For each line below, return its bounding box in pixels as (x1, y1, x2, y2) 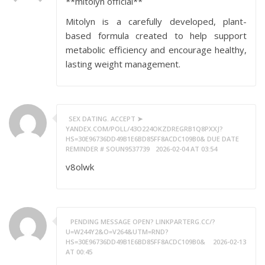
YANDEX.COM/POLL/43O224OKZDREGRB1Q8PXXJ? (66, 124, 223, 133)
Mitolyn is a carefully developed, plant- (66, 15, 247, 27)
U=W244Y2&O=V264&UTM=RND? (66, 227, 169, 236)
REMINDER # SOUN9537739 (66, 144, 150, 153)
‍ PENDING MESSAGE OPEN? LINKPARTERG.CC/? (69, 217, 215, 226)
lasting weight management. (66, 58, 180, 70)
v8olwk (66, 161, 94, 173)
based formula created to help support (66, 30, 247, 41)
